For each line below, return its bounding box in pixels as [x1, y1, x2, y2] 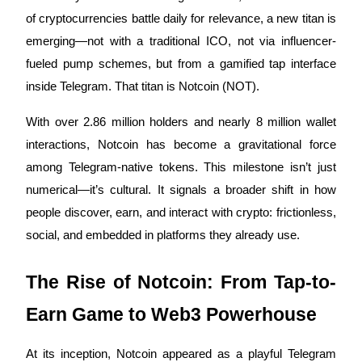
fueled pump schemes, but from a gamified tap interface [26, 57, 336, 70]
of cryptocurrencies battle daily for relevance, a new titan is [26, 11, 336, 25]
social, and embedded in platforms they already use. [26, 228, 300, 242]
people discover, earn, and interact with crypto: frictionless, [26, 205, 336, 219]
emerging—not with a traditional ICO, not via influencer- [26, 34, 336, 48]
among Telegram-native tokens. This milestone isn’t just [26, 160, 336, 174]
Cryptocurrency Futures [39, 95, 160, 108]
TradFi [39, 153, 73, 166]
